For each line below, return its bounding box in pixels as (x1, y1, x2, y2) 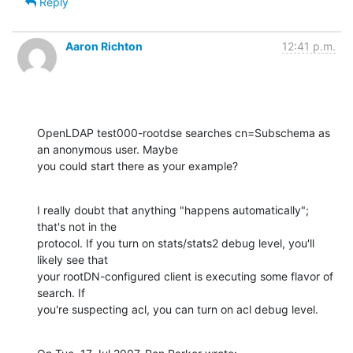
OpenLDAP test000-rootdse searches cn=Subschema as (37, 125, 330, 139)
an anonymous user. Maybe (37, 142, 181, 156)
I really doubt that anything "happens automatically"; (37, 203, 309, 217)
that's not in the (37, 219, 120, 233)
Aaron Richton (65, 39, 143, 53)
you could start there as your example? (37, 158, 238, 173)
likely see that (37, 252, 111, 266)
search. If (37, 285, 88, 299)
